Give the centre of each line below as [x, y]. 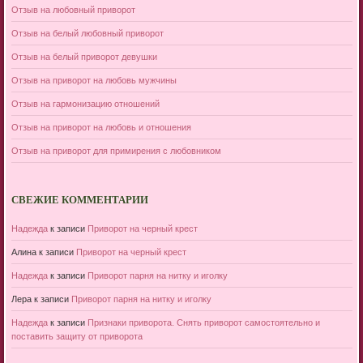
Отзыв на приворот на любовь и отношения [101, 127]
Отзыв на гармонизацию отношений [85, 103]
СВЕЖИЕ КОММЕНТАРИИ [79, 201]
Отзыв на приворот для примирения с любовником [116, 150]
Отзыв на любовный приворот [73, 9]
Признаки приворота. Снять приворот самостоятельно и [203, 322]
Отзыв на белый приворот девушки [84, 56]
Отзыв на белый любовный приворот [87, 33]
